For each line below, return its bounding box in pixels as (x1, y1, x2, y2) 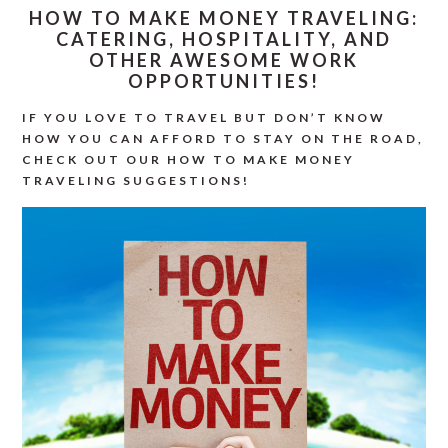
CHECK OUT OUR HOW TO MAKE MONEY (22, 152, 356, 167)
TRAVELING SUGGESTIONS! (22, 173, 251, 188)
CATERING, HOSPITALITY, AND (56, 28, 392, 50)
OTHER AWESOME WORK (89, 49, 359, 71)
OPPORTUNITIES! (128, 70, 320, 92)
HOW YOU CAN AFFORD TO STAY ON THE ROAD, (22, 131, 425, 146)
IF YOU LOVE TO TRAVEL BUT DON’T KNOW (22, 110, 387, 125)
